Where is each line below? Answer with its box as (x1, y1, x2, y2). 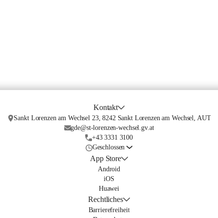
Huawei (98, 185, 120, 192)
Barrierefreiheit (88, 206, 130, 214)
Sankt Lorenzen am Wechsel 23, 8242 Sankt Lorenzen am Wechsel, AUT (14, 114, 211, 122)
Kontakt (93, 103, 118, 111)
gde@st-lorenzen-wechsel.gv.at (71, 124, 154, 131)
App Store (90, 154, 121, 163)
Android (97, 165, 121, 173)
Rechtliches (88, 195, 123, 203)
